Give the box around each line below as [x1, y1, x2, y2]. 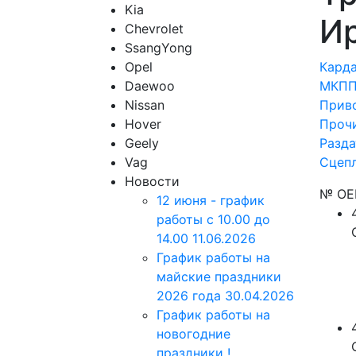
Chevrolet [125, 21, 184, 37]
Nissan [125, 97, 164, 113]
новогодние [157, 326, 230, 342]
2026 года [157, 288, 225, 304]
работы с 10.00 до [157, 211, 270, 227]
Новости [125, 173, 180, 189]
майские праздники [157, 269, 281, 284]
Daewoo [125, 78, 175, 94]
